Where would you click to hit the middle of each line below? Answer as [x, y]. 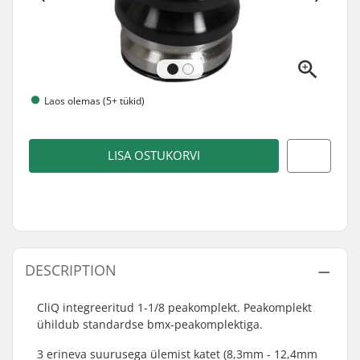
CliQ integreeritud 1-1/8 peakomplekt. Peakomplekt [174, 307]
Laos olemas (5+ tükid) [94, 100]
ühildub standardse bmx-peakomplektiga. [150, 324]
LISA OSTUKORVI [154, 155]
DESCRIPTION [71, 270]
